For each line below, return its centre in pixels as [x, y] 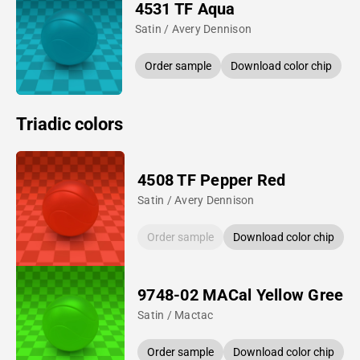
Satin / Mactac [176, 315]
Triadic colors [70, 124]
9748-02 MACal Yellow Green [245, 295]
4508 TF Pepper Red [212, 180]
